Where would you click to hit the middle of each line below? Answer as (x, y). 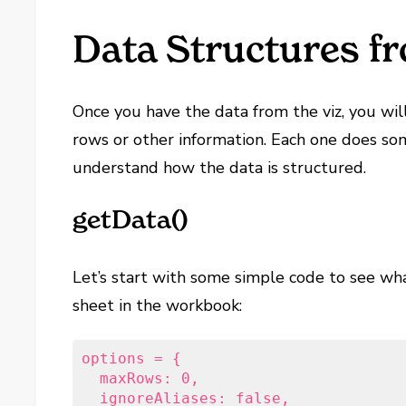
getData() (130, 219)
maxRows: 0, (141, 378)
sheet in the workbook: (160, 305)
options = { (132, 358)
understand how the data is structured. (220, 167)
